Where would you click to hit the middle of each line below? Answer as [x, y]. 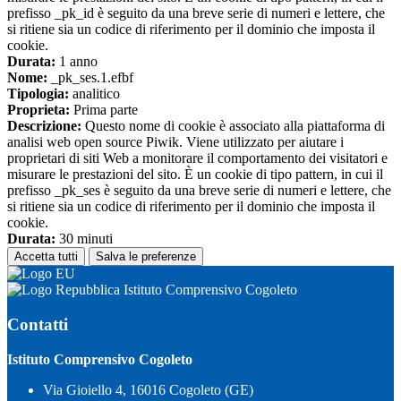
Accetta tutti [46, 257]
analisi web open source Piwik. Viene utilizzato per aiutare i [175, 142]
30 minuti [84, 239]
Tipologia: [38, 94]
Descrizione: [44, 126]
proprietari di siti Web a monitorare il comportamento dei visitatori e [197, 158]
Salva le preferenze [146, 257]
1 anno [77, 62]
